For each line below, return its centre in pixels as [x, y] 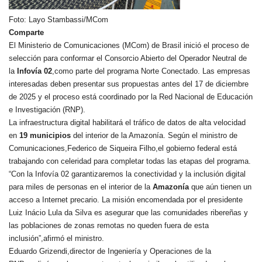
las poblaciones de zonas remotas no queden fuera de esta [109, 225]
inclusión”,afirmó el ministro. [56, 238]
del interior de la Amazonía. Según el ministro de [154, 135]
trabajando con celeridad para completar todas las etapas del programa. [130, 161]
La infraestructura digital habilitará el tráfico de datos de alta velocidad [127, 122]
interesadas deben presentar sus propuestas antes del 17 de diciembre [129, 84]
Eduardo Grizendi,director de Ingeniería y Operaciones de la [110, 251]
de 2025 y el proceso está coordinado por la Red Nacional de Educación [131, 96]
